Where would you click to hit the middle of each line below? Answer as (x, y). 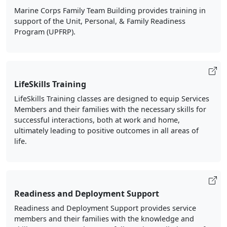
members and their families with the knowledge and (104, 219)
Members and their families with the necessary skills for (110, 109)
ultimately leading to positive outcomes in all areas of (106, 130)
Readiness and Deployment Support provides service (105, 208)
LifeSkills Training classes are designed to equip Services (112, 99)
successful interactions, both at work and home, (97, 120)
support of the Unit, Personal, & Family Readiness (100, 21)
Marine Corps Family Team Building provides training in (110, 10)
